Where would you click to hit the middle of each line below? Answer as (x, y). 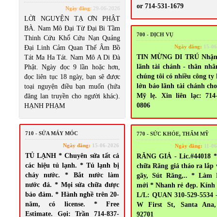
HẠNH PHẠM (45, 106)
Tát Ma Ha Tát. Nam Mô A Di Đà (72, 57)
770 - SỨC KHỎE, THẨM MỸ (173, 134)
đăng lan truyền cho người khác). (72, 96)
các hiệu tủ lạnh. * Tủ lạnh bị (72, 165)
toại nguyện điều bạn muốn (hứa (72, 86)
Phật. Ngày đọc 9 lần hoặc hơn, (72, 67)
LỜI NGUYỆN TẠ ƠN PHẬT (72, 19)
